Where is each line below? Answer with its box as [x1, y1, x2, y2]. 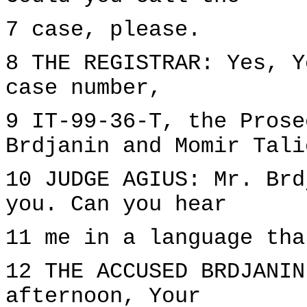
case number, [5, 76, 162, 101]
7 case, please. [5, 18, 201, 42]
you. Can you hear [5, 193, 227, 217]
